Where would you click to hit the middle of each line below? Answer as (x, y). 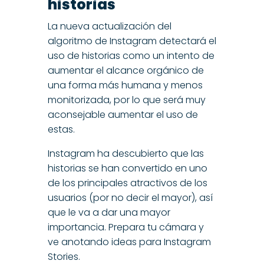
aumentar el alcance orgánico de (126, 71)
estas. (61, 130)
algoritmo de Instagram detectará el (132, 41)
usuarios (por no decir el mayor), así (130, 198)
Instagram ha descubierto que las (126, 154)
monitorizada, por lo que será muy (126, 100)
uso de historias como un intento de (131, 56)
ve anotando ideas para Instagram (129, 242)
